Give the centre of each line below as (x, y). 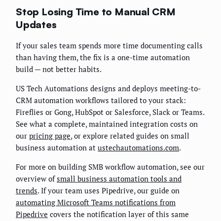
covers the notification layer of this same (118, 214)
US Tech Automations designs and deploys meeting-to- (108, 88)
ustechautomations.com (138, 147)
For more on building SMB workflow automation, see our (110, 166)
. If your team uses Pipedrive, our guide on (109, 190)
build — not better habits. (59, 69)
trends (27, 190)
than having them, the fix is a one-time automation (103, 57)
